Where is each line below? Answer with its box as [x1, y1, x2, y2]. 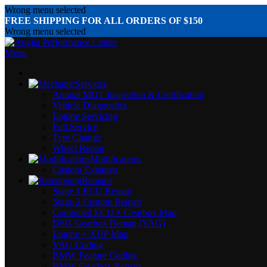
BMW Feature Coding [52, 250, 137, 260]
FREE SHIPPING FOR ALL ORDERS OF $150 [5, 15, 203, 26]
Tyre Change [52, 132, 101, 142]
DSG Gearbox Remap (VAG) [52, 218, 165, 228]
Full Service [52, 122, 98, 132]
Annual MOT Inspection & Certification [52, 89, 204, 100]
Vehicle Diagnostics [52, 100, 127, 110]
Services [75, 79, 107, 89]
